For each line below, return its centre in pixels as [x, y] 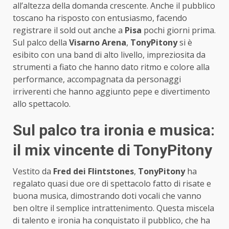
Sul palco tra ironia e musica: [114, 130]
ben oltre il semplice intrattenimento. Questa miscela [113, 208]
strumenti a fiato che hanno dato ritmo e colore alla [111, 67]
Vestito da [33, 171]
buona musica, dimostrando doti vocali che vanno [107, 196]
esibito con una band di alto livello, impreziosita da [109, 55]
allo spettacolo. [42, 104]
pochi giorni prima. [179, 30]
